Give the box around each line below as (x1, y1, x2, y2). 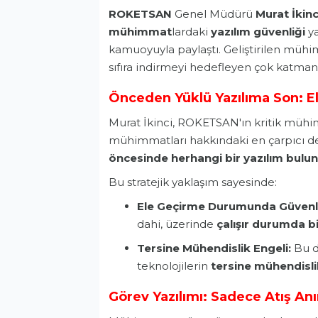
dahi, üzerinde (137, 217, 216, 231)
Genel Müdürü (172, 7, 256, 21)
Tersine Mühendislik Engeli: (137, 241, 291, 256)
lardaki (172, 25, 211, 39)
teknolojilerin (137, 259, 211, 273)
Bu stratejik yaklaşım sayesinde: (109, 175, 277, 190)
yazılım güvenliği (211, 25, 305, 39)
